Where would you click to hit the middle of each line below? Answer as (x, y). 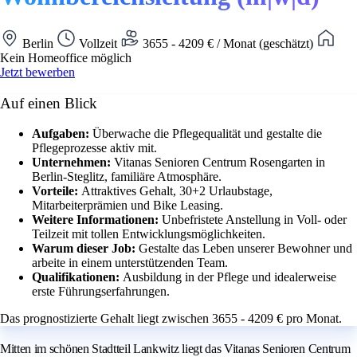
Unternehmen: (73, 163)
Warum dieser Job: (85, 249)
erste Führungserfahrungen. (101, 292)
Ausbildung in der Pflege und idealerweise (229, 277)
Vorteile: (57, 191)
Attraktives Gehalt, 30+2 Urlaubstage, (177, 191)
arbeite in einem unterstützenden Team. (130, 263)
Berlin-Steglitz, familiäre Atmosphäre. (127, 177)
